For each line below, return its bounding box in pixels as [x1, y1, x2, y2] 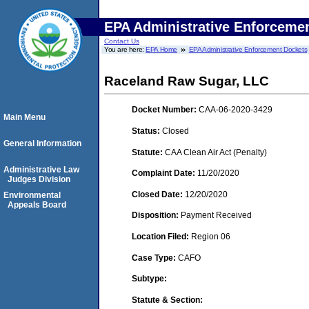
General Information [3, 139, 81, 148]
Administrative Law [3, 165, 79, 175]
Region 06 [191, 231, 230, 241]
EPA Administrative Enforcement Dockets [188, 46, 308, 53]
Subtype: [132, 274, 167, 284]
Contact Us [104, 37, 139, 45]
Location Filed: [132, 231, 191, 241]
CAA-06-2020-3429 [199, 105, 272, 115]
